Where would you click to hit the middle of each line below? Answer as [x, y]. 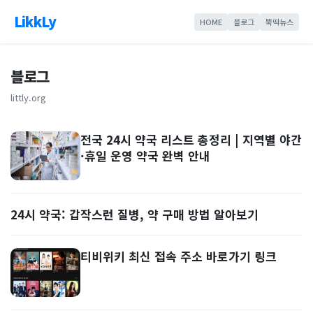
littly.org [28, 97]
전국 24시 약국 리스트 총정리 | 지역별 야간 [191, 139]
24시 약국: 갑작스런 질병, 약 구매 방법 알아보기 [134, 214]
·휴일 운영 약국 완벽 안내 [145, 155]
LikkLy [35, 21]
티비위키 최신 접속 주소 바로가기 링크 [179, 256]
